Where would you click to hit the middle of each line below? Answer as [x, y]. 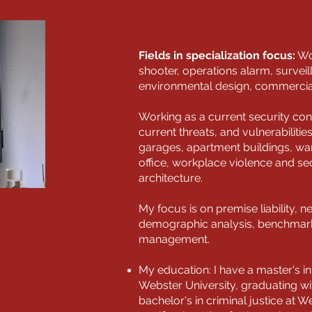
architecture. [172, 178]
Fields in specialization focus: [217, 56]
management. [174, 240]
